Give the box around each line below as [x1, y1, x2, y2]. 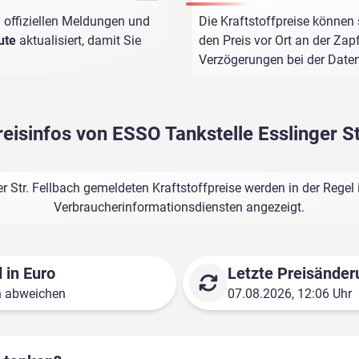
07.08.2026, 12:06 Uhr [227, 286, 352, 302]
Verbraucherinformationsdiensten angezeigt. [54, 200, 305, 216]
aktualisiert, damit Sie [16, 33, 141, 49]
